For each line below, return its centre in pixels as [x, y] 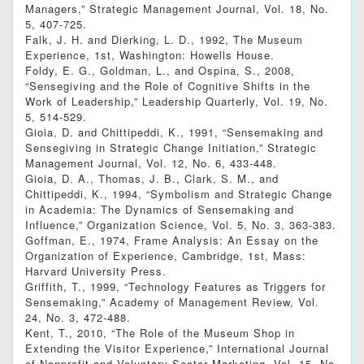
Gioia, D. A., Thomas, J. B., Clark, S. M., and [152, 179]
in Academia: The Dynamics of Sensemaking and [160, 210]
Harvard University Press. [96, 271]
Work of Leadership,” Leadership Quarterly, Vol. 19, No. [177, 102]
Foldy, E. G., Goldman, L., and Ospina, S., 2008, [160, 71]
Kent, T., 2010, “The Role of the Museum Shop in [160, 333]
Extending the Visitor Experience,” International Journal [177, 349]
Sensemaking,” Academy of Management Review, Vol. [172, 302]
